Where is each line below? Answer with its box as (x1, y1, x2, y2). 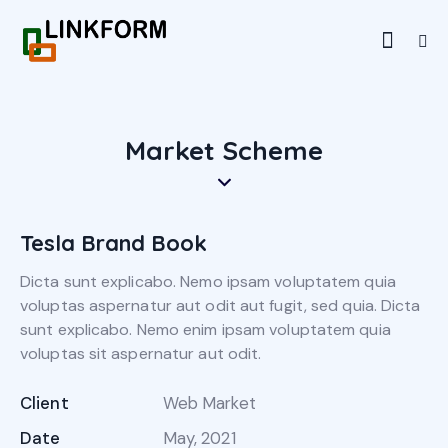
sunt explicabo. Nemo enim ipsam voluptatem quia (20, 319, 391, 341)
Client (20, 392, 69, 415)
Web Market (162, 392, 256, 415)
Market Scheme (125, 134, 323, 168)
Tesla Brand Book (20, 229, 207, 258)
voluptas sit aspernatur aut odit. (20, 343, 262, 365)
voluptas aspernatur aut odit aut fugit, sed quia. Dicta (20, 295, 421, 317)
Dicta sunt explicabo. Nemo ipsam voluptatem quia (20, 271, 396, 293)
